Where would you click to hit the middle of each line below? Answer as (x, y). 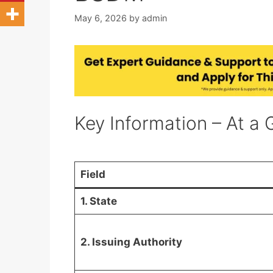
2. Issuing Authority (131, 242)
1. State (98, 201)
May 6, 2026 (101, 18)
